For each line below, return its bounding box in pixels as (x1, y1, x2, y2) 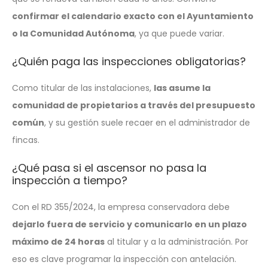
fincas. (12, 133, 39, 146)
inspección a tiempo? (12, 172, 127, 188)
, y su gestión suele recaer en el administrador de (44, 116, 250, 129)
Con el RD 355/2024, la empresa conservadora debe (12, 200, 230, 213)
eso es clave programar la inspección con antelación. (12, 252, 236, 265)
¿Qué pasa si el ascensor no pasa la (12, 160, 206, 175)
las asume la (154, 81, 211, 94)
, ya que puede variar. (135, 27, 224, 39)
